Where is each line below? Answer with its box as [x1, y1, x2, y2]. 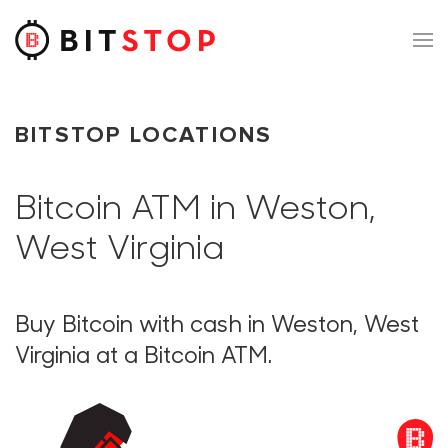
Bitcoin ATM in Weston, [15, 194, 375, 227]
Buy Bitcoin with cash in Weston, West [15, 315, 419, 338]
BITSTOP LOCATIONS [15, 121, 273, 149]
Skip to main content [45, 47, 187, 67]
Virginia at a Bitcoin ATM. [15, 346, 272, 369]
